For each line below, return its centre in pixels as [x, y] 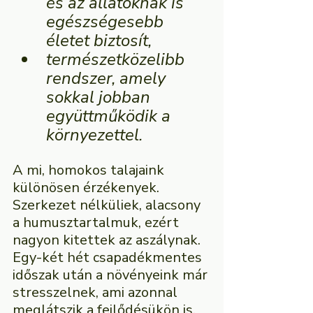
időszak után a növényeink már [112, 275]
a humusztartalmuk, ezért [97, 223]
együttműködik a [110, 116]
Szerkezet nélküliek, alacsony [108, 205]
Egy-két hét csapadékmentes [109, 257]
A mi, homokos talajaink [90, 170]
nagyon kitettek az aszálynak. [108, 240]
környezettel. [94, 135]
